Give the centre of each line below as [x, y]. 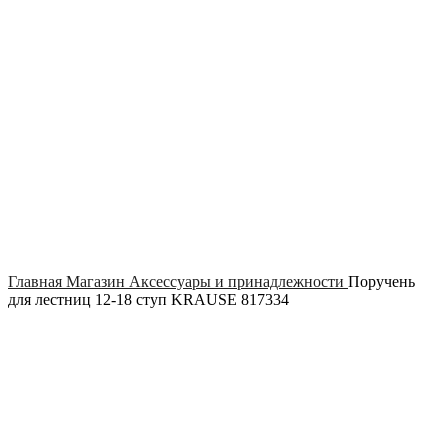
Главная [37, 282]
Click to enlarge [58, 264]
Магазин [97, 282]
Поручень [381, 282]
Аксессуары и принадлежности [238, 282]
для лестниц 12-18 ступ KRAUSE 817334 [148, 300]
